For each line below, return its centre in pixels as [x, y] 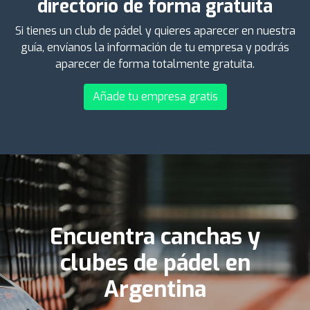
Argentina [155, 289]
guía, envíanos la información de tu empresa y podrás [155, 47]
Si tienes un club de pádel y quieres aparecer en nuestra [155, 30]
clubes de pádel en [155, 263]
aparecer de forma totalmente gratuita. [155, 64]
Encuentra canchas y [155, 236]
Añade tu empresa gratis [155, 96]
